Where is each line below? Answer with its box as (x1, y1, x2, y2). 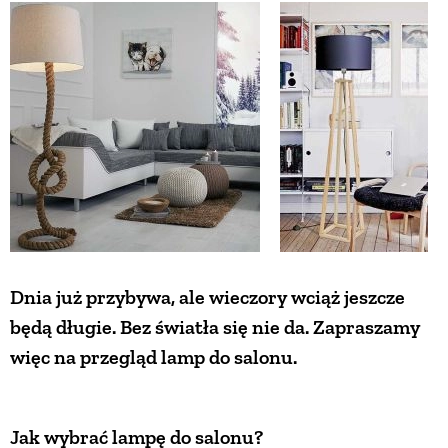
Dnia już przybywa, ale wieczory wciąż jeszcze (10, 284, 405, 309)
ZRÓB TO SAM (161, 414, 287, 437)
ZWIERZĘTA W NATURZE (113, 36, 335, 59)
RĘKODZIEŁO (163, 225, 285, 248)
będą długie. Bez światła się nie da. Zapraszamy (10, 314, 420, 339)
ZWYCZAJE (175, 351, 273, 374)
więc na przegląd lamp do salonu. (10, 344, 301, 369)
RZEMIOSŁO (168, 288, 280, 311)
